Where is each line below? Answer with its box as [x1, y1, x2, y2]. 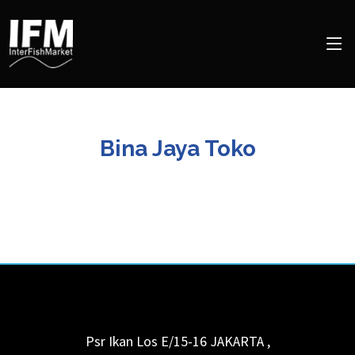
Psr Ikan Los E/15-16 [85, 332, 207, 351]
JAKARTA [209, 332, 264, 351]
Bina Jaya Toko [99, 135, 256, 162]
